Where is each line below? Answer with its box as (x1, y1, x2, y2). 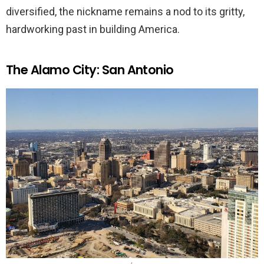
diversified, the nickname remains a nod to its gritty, (6, 5, 245, 18)
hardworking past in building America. (6, 23, 180, 36)
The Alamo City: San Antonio (6, 61, 174, 79)
